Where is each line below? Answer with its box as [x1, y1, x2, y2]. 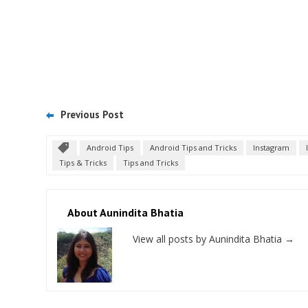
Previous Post [60, 108, 124, 121]
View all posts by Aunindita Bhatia [133, 232, 285, 245]
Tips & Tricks [59, 157, 107, 168]
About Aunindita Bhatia [67, 206, 184, 219]
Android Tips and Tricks [150, 142, 236, 153]
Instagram [253, 142, 289, 153]
